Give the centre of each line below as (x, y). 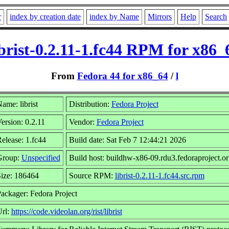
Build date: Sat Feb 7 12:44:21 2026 (127, 140)
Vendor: (83, 122)
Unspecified (41, 157)
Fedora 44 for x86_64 (122, 76)
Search (216, 17)
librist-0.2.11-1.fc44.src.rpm (159, 175)
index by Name (114, 17)
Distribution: (90, 104)
